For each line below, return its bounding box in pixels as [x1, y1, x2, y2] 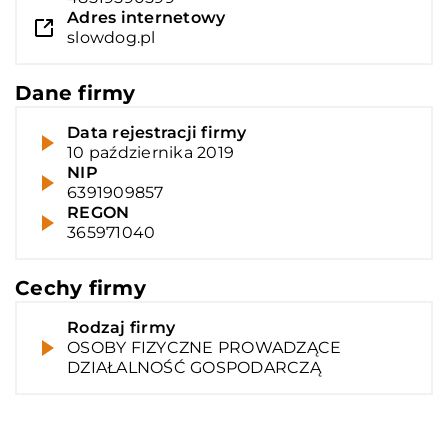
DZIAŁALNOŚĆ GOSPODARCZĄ [67, 357, 321, 377]
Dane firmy [15, 80, 136, 105]
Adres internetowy [67, 7, 226, 27]
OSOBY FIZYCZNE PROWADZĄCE [67, 337, 342, 357]
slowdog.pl [67, 27, 156, 47]
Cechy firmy [15, 275, 146, 300]
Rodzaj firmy [67, 317, 175, 337]
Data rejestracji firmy [67, 122, 247, 142]
